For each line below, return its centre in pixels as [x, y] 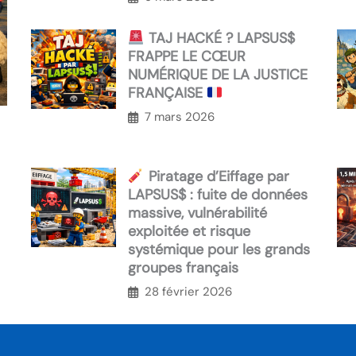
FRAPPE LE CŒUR [187, 57]
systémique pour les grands [219, 250]
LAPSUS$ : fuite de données [218, 195]
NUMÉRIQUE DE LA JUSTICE [218, 75]
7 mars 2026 [180, 117]
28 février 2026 [188, 292]
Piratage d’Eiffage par [217, 177]
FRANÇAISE [167, 93]
